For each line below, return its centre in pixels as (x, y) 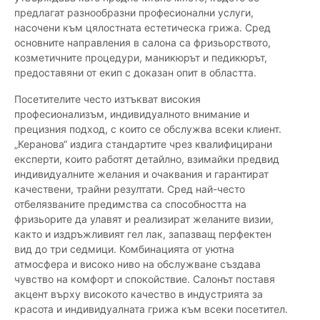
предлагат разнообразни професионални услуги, (134, 13)
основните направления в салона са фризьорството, (142, 43)
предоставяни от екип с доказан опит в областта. (135, 73)
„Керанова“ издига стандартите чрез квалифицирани (143, 144)
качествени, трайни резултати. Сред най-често (130, 189)
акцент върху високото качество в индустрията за (139, 294)
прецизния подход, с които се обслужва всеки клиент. (148, 129)
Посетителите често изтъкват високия (107, 99)
